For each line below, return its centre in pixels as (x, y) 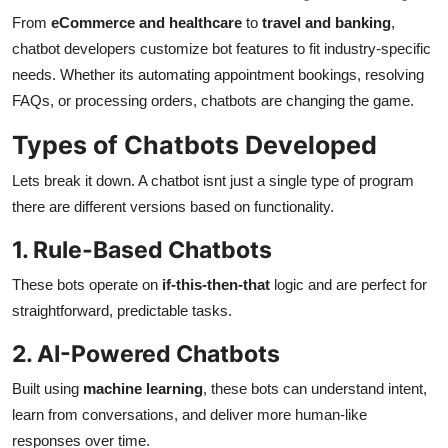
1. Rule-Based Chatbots (142, 250)
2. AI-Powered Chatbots (146, 354)
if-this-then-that (216, 285)
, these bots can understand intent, (315, 389)
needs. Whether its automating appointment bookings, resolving (218, 75)
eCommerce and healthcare (146, 23)
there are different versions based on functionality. (173, 207)
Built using (47, 389)
